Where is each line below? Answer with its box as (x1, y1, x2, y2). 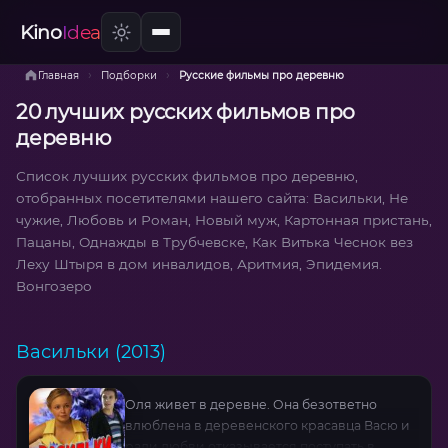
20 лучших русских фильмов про (16, 99, 356, 124)
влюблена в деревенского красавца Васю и (125, 418, 410, 434)
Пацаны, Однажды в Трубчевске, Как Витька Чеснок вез (16, 233, 413, 250)
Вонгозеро (16, 277, 92, 294)
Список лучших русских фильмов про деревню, (16, 167, 358, 184)
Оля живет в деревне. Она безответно (125, 397, 377, 413)
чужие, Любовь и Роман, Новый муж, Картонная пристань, (16, 211, 432, 228)
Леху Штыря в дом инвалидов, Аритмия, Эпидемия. (16, 255, 382, 272)
